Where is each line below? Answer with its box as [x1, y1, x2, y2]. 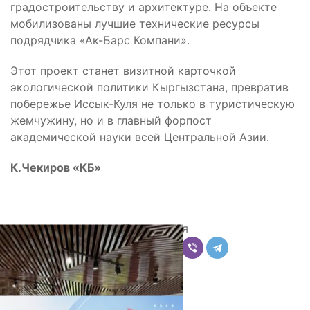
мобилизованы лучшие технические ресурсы [10, 17, 259, 31]
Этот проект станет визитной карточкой [10, 64, 236, 78]
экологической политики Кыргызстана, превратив [10, 80, 289, 95]
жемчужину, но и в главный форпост [10, 113, 212, 128]
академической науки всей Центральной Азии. [10, 130, 269, 145]
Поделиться [122, 221, 188, 236]
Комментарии [23, 266, 149, 290]
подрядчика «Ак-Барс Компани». [10, 33, 190, 48]
